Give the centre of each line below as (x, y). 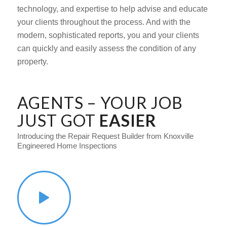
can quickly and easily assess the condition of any (106, 48)
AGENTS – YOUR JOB (100, 102)
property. (32, 61)
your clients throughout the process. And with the (104, 22)
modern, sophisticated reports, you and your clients (108, 35)
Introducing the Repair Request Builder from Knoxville (105, 136)
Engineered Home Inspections (67, 146)
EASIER (128, 120)
